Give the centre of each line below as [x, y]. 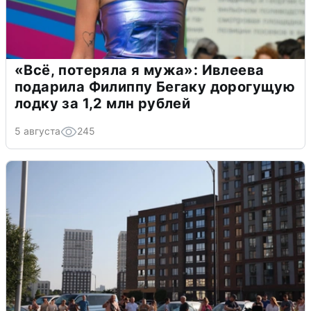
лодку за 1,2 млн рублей [103, 103]
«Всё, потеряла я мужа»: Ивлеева [140, 70]
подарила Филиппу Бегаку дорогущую [155, 86]
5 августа [37, 131]
